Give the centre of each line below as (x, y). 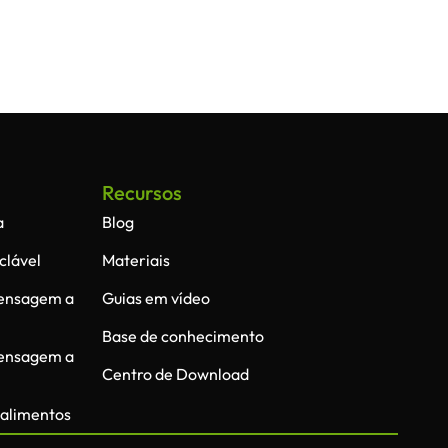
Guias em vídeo (155, 297)
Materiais (135, 259)
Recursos (141, 192)
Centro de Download (175, 373)
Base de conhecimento (182, 335)
